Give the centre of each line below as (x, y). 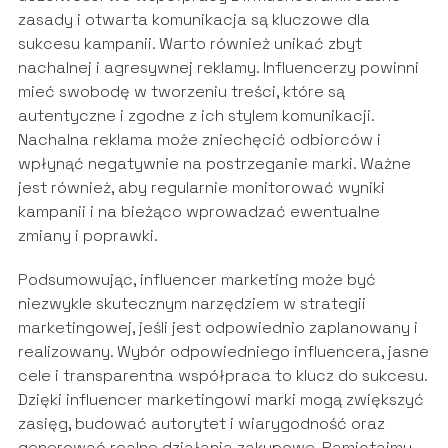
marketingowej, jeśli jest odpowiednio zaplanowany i (217, 327)
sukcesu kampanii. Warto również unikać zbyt (189, 43)
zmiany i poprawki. (87, 235)
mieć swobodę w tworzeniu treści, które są (181, 91)
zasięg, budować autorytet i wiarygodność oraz (201, 423)
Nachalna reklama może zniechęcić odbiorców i (199, 139)
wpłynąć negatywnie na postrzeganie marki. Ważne (214, 163)
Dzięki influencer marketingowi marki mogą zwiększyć (220, 399)
